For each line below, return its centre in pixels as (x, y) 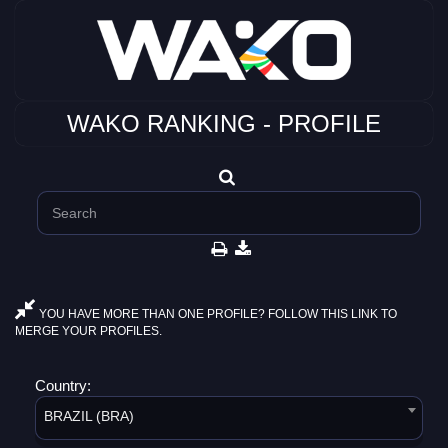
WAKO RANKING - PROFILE (224, 123)
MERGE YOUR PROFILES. (88, 331)
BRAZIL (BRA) (89, 416)
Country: (65, 385)
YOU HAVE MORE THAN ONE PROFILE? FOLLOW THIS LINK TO (216, 314)
